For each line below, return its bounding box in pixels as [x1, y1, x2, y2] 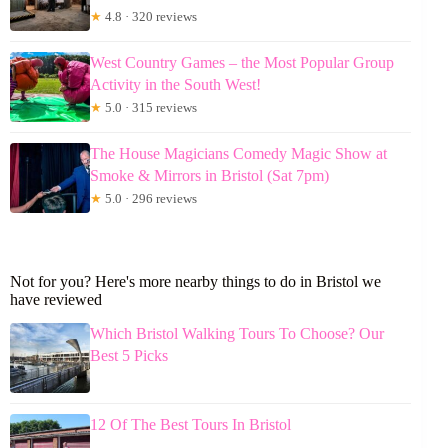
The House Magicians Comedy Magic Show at [90, 144, 387, 162]
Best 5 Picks [90, 347, 168, 365]
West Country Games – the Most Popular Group [90, 53, 394, 71]
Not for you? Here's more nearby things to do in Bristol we [10, 272, 381, 290]
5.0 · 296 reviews [102, 190, 197, 206]
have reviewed [10, 290, 102, 308]
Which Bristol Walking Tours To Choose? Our [90, 325, 384, 343]
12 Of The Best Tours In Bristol [90, 416, 291, 434]
